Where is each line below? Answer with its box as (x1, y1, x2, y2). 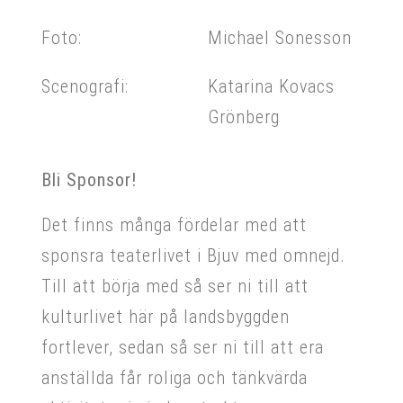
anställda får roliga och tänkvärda (41, 366, 308, 389)
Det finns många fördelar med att (41, 213, 307, 236)
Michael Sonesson (208, 26, 352, 49)
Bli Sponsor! (41, 168, 137, 191)
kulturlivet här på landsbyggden (41, 305, 290, 327)
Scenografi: (41, 75, 129, 97)
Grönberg (208, 105, 280, 128)
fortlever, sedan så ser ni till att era (41, 336, 324, 358)
